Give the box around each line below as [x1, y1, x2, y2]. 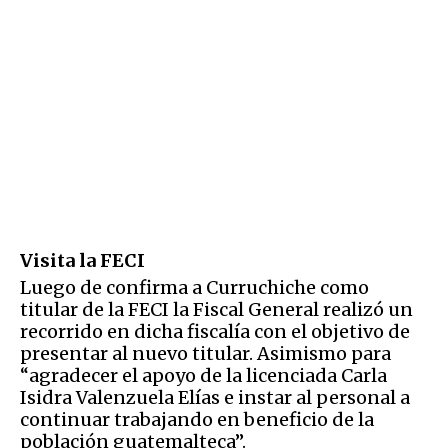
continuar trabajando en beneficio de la [20, 407, 374, 431]
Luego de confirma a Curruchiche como [20, 275, 369, 299]
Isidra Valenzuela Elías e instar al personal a [20, 385, 410, 409]
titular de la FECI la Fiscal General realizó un [20, 297, 413, 321]
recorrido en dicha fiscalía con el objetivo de [20, 319, 410, 343]
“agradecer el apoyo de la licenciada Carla [20, 363, 387, 387]
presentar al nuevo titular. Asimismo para [20, 341, 391, 365]
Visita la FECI [20, 248, 145, 272]
